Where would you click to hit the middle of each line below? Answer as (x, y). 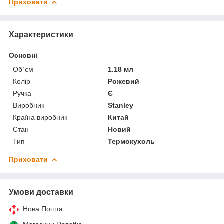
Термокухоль (132, 141)
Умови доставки (41, 192)
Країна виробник (40, 117)
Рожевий (124, 81)
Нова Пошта (43, 209)
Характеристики (41, 34)
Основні (23, 55)
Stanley (121, 105)
